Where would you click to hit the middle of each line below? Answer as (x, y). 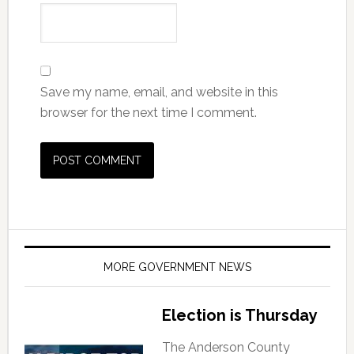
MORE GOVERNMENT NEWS (177, 267)
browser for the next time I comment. (148, 112)
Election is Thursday (239, 315)
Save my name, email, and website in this (159, 92)
